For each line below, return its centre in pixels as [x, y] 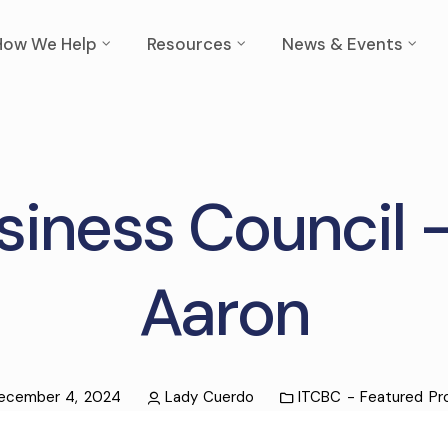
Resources [189, 44]
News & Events [342, 44]
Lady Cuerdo [209, 397]
